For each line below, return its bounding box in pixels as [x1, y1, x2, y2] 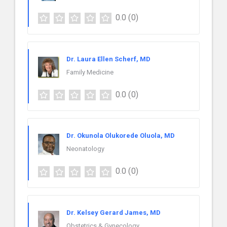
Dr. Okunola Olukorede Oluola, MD [66, 132, 175, 140]
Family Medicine [66, 68, 113, 76]
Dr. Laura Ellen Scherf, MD [66, 55, 150, 63]
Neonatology [66, 145, 104, 153]
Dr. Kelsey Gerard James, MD [66, 209, 161, 217]
